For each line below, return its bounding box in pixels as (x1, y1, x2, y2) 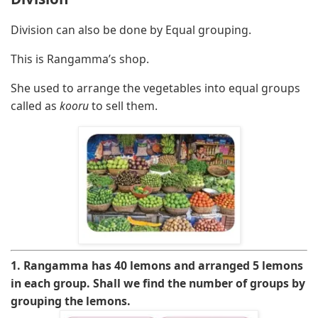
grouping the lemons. (11, 292, 131, 309)
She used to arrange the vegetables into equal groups (11, 79, 300, 96)
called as (11, 97, 60, 114)
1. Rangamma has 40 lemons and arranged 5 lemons (11, 257, 303, 273)
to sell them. (89, 97, 158, 114)
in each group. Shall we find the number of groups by (11, 275, 305, 291)
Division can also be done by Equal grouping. (11, 22, 251, 38)
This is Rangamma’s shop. (11, 50, 149, 67)
